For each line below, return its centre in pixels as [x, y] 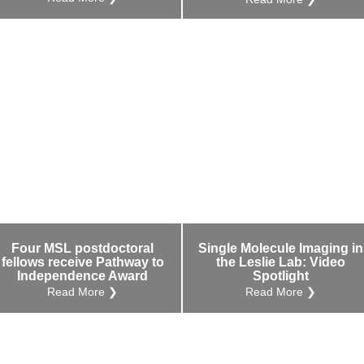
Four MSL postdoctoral [83, 249]
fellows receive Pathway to [83, 262]
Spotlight [281, 276]
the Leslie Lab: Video [281, 262]
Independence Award [83, 276]
